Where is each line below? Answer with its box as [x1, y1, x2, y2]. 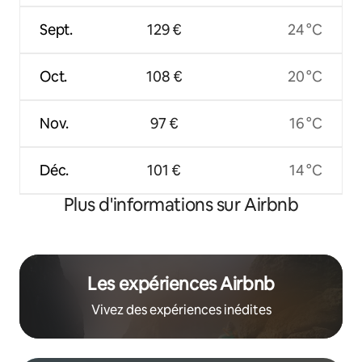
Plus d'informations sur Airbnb [63, 192, 299, 217]
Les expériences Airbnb [87, 271, 275, 296]
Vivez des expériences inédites [90, 301, 271, 318]
